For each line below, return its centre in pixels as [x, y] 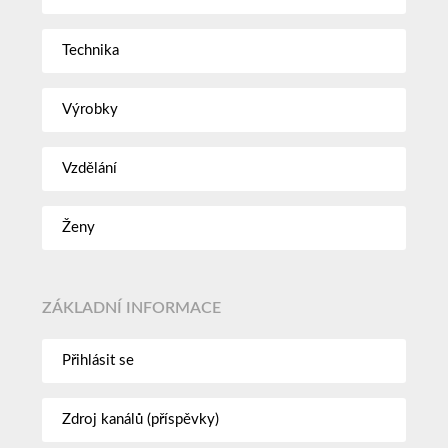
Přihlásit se [98, 360]
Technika [91, 50]
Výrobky [90, 109]
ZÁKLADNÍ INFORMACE [132, 308]
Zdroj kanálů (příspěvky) [141, 419]
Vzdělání [90, 168]
